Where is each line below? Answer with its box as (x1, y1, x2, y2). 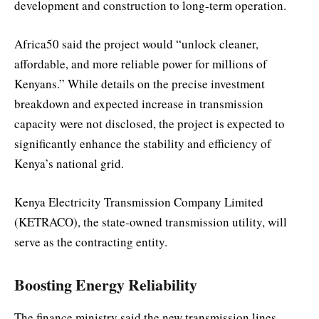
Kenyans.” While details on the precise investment (14, 75, 265, 92)
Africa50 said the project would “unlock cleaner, (14, 36, 258, 52)
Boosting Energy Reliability (14, 273, 197, 296)
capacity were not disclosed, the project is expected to (14, 115, 285, 132)
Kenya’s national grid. (14, 155, 124, 172)
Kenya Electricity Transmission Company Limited (14, 194, 263, 211)
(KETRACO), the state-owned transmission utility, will (14, 214, 287, 231)
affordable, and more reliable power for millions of (14, 56, 267, 72)
